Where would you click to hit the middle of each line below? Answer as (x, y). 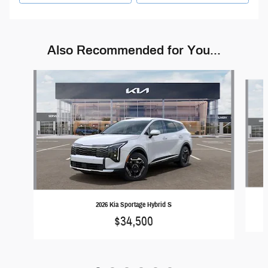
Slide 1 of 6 (21, 76)
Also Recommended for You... (134, 50)
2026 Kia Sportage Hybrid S (134, 205)
